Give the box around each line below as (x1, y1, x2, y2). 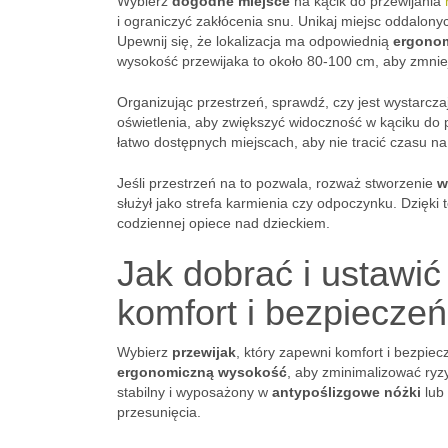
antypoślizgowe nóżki (272, 384, 421, 400)
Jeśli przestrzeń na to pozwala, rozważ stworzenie (117, 175, 437, 191)
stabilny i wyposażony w (117, 384, 272, 400)
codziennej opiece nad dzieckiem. (117, 215, 330, 231)
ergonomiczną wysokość (117, 364, 287, 380)
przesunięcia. (117, 404, 201, 420)
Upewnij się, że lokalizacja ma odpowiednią (117, 33, 393, 49)
